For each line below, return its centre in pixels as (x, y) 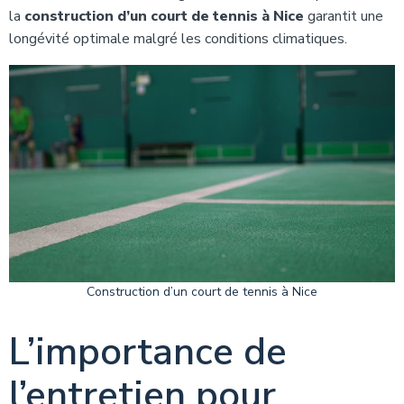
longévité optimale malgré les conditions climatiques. (178, 39)
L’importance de (148, 352)
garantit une (344, 16)
